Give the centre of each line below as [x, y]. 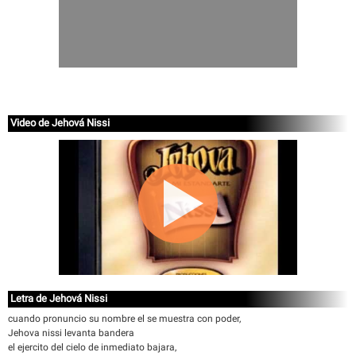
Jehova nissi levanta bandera [71, 333]
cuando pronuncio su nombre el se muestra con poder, [124, 319]
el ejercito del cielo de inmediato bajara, [92, 347]
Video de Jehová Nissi [60, 123]
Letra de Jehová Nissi [59, 298]
